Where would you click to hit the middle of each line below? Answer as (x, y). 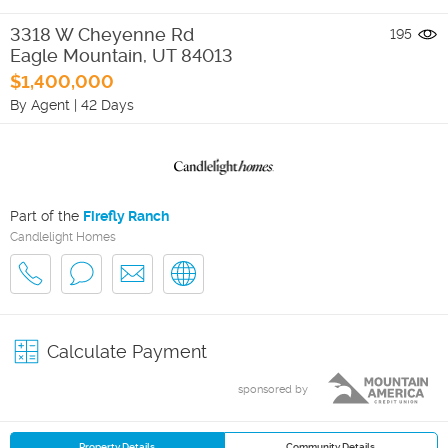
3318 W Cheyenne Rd (102, 34)
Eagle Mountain (76, 55)
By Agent (40, 104)
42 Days (107, 104)
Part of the (46, 215)
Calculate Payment (127, 351)
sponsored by (273, 389)
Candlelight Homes (63, 236)
